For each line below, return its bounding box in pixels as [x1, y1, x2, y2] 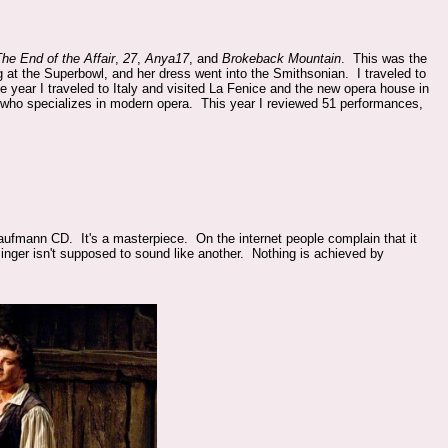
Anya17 [145, 51, 190, 66]
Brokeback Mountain [222, 51, 342, 66]
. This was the [341, 51, 428, 66]
